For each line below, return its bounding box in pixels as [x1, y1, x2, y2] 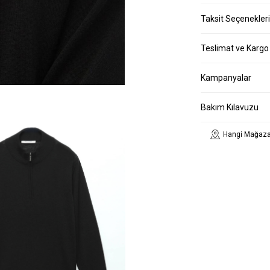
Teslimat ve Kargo [201, 43, 269, 54]
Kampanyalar [201, 73, 251, 83]
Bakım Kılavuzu [201, 102, 259, 113]
